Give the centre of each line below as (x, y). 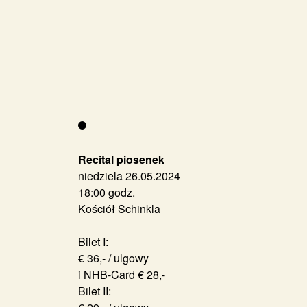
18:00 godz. (107, 192)
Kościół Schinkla (119, 208)
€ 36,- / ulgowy (113, 258)
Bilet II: (95, 291)
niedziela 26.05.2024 (129, 175)
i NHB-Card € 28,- (122, 274)
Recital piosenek (121, 159)
